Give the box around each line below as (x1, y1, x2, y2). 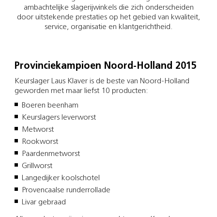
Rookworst (22, 138, 58, 146)
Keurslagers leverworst (22, 113, 96, 122)
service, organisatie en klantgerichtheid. (44, 23, 173, 31)
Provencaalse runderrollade (22, 186, 110, 194)
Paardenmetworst (22, 150, 80, 158)
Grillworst (22, 162, 52, 170)
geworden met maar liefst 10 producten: (15, 87, 148, 95)
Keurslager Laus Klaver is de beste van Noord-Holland (15, 77, 189, 85)
